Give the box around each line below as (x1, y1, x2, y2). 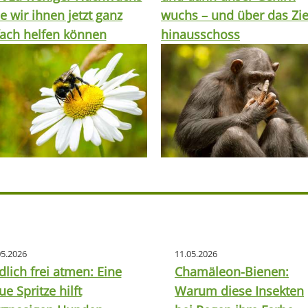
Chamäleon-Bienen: (175, 263, 289, 280)
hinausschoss (161, 26, 240, 43)
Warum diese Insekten (175, 283, 304, 300)
